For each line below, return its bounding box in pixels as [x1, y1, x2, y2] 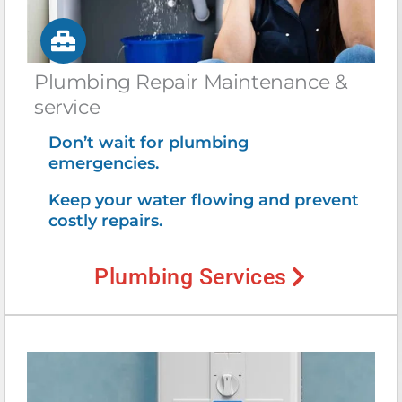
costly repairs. [48, 210, 162, 231]
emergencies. [48, 153, 163, 173]
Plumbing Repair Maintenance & [34, 69, 348, 94]
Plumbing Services [94, 263, 287, 290]
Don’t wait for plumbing [48, 132, 249, 153]
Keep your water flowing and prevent [48, 189, 359, 210]
